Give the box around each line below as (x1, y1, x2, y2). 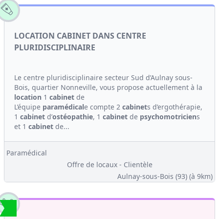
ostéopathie (52, 112, 93, 121)
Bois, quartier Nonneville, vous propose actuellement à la (14, 83, 202, 92)
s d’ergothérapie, (147, 102, 202, 111)
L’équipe (14, 102, 43, 111)
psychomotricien (140, 112, 197, 121)
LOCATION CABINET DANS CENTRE (14, 30, 146, 41)
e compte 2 (84, 102, 122, 111)
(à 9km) (189, 172, 213, 181)
